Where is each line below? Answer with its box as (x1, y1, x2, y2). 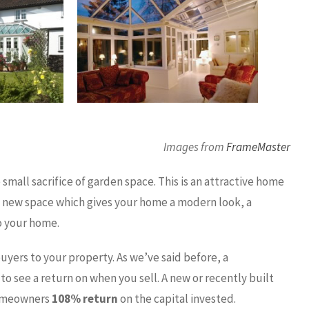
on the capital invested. (118, 290, 236, 306)
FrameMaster (226, 139, 290, 154)
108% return (52, 290, 118, 306)
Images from (163, 139, 226, 154)
